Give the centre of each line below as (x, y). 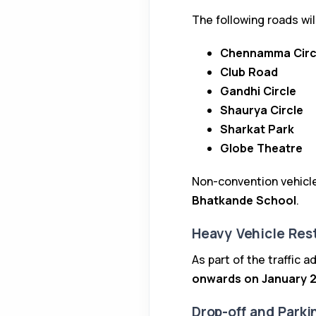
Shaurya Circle (262, 110)
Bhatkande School (244, 201)
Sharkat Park (257, 129)
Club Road (249, 72)
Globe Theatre (261, 148)
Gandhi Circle (258, 91)
